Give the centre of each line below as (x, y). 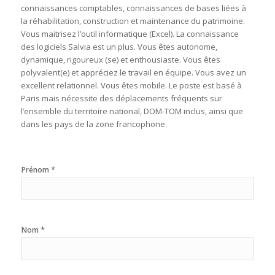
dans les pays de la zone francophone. (94, 124)
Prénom (36, 170)
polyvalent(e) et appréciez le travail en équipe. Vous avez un (133, 73)
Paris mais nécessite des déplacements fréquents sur (121, 99)
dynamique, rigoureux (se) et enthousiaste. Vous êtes (120, 60)
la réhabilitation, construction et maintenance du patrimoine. (133, 21)
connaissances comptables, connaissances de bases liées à (133, 8)
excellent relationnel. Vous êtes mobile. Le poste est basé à (131, 86)
